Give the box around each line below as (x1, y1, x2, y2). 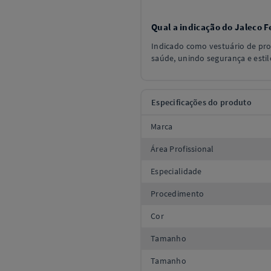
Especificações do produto (151, 96, 252, 108)
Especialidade (151, 166, 202, 177)
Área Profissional (151, 143, 214, 154)
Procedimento (151, 188, 204, 199)
